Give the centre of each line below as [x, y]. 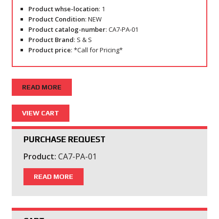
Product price [49, 50]
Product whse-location [63, 9]
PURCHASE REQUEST [65, 140]
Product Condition [56, 19]
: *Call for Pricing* [97, 50]
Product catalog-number [67, 29]
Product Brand [51, 39]
